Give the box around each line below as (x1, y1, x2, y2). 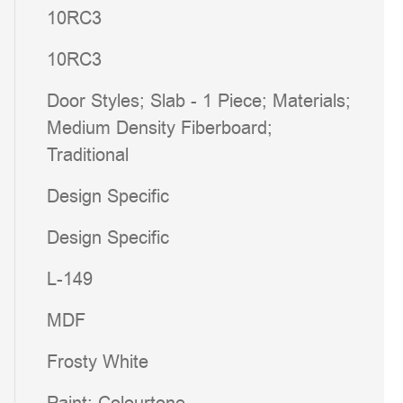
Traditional (47, 142, 129, 167)
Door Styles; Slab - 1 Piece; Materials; (47, 88, 351, 113)
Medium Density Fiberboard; (47, 115, 273, 140)
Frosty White (47, 349, 148, 374)
